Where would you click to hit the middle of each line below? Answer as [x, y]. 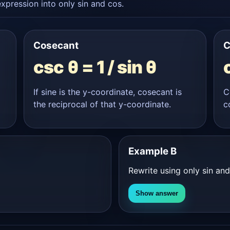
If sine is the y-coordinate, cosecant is [108, 92]
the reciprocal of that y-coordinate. [102, 104]
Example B [152, 151]
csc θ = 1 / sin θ [95, 67]
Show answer [157, 193]
